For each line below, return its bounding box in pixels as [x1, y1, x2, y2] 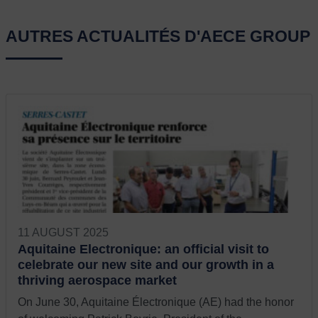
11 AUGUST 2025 [18, 226, 109, 239]
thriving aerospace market [18, 273, 177, 288]
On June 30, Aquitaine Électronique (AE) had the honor [18, 296, 294, 309]
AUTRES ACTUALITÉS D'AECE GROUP [6, 27, 310, 46]
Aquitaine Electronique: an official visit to [18, 241, 269, 257]
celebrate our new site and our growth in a [18, 257, 274, 273]
